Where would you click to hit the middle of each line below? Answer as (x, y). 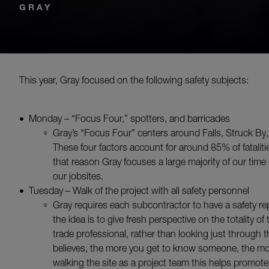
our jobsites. (78, 176)
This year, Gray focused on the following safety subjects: (134, 80)
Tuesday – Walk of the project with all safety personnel (139, 190)
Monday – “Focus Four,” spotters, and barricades (129, 118)
